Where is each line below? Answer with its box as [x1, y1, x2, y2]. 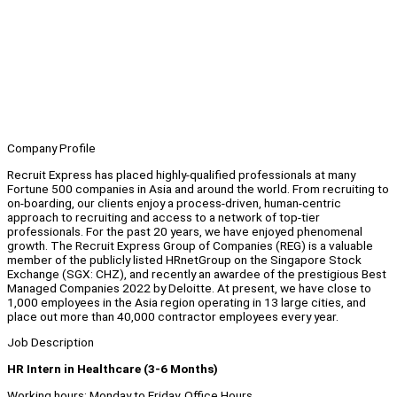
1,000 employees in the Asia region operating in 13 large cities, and [7, 294, 366, 309]
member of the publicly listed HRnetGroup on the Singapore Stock [7, 252, 362, 267]
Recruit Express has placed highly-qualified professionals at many [7, 167, 355, 182]
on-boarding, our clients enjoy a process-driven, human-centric [7, 195, 341, 210]
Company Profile [7, 141, 96, 156]
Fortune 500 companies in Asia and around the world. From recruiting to [7, 181, 389, 196]
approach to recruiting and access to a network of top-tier [7, 209, 320, 224]
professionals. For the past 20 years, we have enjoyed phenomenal [7, 223, 362, 238]
